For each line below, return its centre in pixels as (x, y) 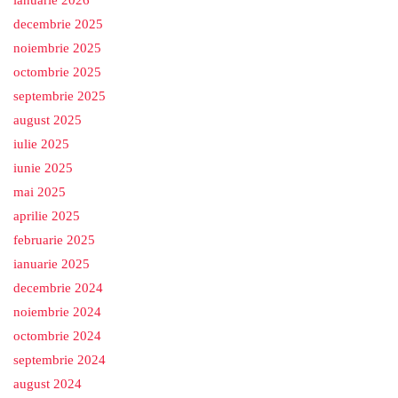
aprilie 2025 (47, 216)
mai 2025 (40, 192)
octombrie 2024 (57, 336)
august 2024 (48, 384)
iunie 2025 (43, 168)
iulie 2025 (41, 144)
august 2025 (48, 120)
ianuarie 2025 (52, 264)
